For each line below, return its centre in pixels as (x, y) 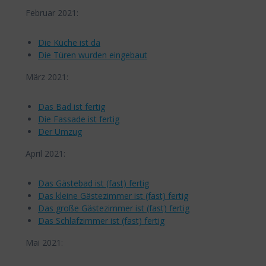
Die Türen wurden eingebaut (93, 55)
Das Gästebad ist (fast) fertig (94, 183)
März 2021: (47, 77)
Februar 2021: (52, 12)
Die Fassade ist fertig (79, 119)
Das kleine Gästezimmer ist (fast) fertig (113, 195)
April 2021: (45, 153)
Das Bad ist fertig (72, 106)
